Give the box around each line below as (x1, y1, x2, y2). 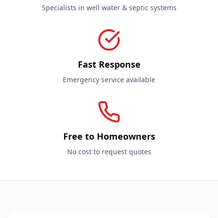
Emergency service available (63, 75, 155, 84)
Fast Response (77, 58, 141, 70)
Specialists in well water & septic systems (41, 3, 177, 12)
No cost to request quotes (67, 147, 151, 156)
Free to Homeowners (63, 130, 155, 142)
